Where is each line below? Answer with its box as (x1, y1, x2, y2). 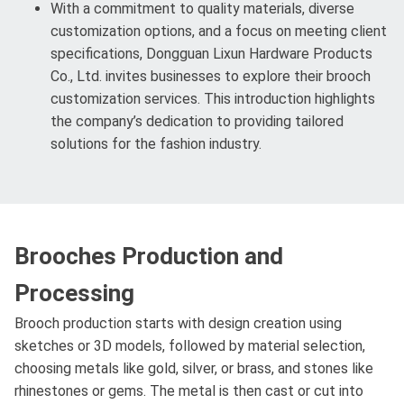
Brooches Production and (14, 243, 283, 271)
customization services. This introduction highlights (50, 90, 375, 108)
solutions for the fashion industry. (50, 135, 262, 153)
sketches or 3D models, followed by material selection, (14, 337, 365, 355)
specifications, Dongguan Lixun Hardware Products (50, 45, 372, 63)
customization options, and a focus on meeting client (50, 23, 387, 41)
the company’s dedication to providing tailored (50, 113, 344, 131)
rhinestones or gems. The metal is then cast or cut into (14, 382, 363, 400)
